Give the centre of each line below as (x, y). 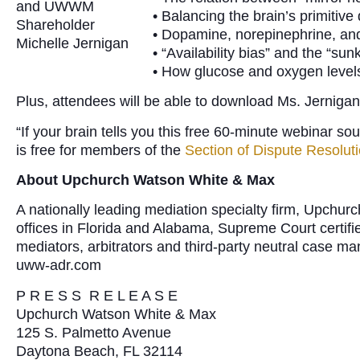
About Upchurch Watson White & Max (145, 180)
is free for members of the (100, 150)
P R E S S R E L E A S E (97, 295)
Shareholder (55, 25)
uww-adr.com (59, 266)
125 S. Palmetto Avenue (94, 332)
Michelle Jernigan (72, 43)
